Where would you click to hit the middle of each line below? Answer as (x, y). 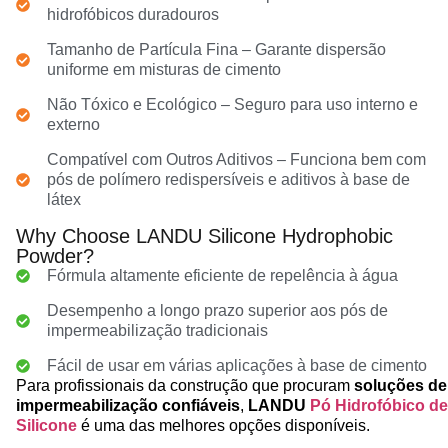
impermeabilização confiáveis (128, 405)
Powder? (55, 255)
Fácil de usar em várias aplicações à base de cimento (236, 365)
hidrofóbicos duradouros (132, 14)
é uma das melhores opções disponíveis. (223, 425)
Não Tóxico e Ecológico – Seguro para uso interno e (232, 104)
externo (73, 124)
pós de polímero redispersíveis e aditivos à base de (228, 179)
